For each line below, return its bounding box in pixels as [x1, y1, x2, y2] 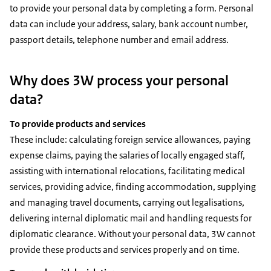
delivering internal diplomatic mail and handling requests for [10, 212, 252, 224]
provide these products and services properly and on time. [10, 243, 240, 255]
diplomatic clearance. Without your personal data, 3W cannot [10, 227, 255, 240]
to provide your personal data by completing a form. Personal [10, 2, 253, 15]
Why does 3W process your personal [10, 71, 229, 90]
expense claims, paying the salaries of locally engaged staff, [10, 149, 245, 161]
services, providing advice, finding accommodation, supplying [10, 180, 256, 192]
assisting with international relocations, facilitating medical [10, 165, 245, 177]
